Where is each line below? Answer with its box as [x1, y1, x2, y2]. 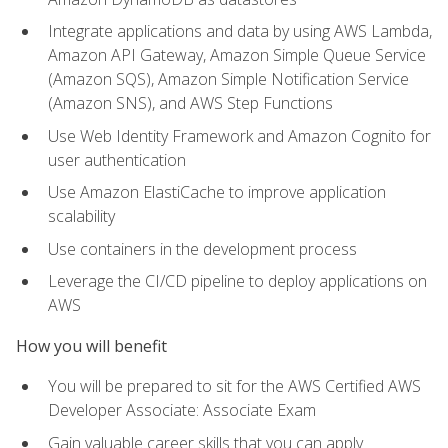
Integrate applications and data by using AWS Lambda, [48, 20, 432, 43]
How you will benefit [16, 334, 167, 357]
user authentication [48, 148, 186, 171]
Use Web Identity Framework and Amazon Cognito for [48, 124, 431, 147]
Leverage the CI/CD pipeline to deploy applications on [48, 270, 427, 293]
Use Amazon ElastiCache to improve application [48, 181, 386, 204]
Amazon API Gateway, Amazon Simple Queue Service [48, 44, 426, 67]
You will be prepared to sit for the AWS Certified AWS [48, 375, 421, 398]
